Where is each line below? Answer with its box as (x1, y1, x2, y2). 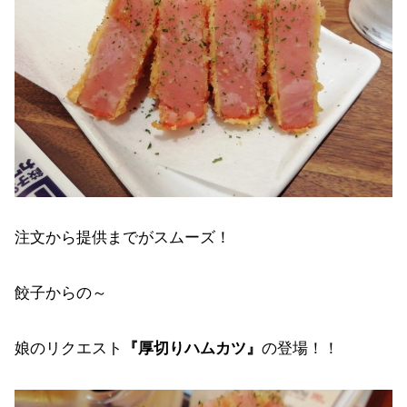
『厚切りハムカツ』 (123, 340, 262, 358)
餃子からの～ (15, 284, 107, 303)
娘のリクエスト (15, 340, 123, 358)
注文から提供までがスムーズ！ (15, 229, 231, 247)
